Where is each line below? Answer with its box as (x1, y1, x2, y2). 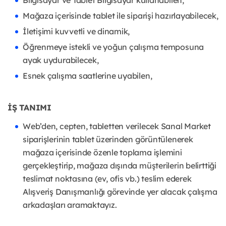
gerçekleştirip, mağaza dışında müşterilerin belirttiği (23, 160, 216, 171)
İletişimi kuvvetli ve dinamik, (23, 26, 130, 37)
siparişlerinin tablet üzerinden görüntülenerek (23, 134, 193, 145)
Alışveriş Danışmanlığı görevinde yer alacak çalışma (23, 187, 217, 197)
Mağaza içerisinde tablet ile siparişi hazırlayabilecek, (23, 11, 218, 21)
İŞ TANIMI (8, 102, 51, 113)
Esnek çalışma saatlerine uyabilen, (23, 71, 152, 81)
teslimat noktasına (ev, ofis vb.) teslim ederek (23, 174, 192, 184)
